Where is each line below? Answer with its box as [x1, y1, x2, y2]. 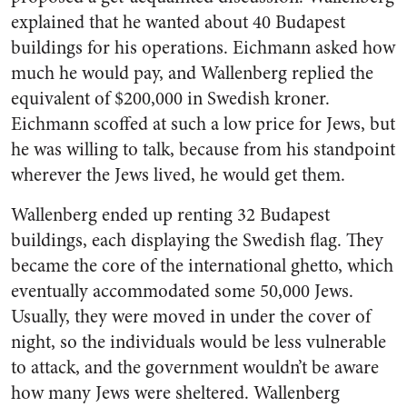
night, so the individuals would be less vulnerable [11, 329, 386, 355]
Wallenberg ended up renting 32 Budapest [11, 202, 330, 228]
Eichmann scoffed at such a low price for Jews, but [11, 111, 395, 137]
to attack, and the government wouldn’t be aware [11, 354, 379, 381]
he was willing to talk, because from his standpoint [11, 136, 395, 163]
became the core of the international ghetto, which [11, 253, 393, 279]
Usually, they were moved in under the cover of [11, 303, 371, 330]
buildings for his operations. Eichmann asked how [11, 35, 395, 61]
